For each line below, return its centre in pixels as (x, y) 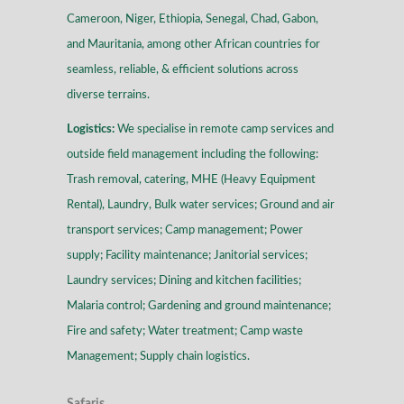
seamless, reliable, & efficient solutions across (183, 70)
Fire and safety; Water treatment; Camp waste (185, 332)
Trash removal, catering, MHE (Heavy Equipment (191, 180)
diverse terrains (107, 96)
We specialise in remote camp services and (224, 130)
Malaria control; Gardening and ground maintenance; (199, 307)
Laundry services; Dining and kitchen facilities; (184, 281)
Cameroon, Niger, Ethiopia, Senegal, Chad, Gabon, (193, 20)
